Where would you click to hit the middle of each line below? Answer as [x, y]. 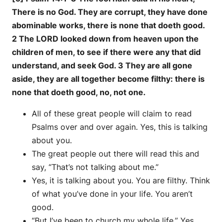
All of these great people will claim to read [112, 114]
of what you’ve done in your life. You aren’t [112, 194]
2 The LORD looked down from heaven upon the [105, 39]
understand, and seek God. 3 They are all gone [102, 66]
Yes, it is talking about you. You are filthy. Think [121, 181]
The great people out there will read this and [115, 154]
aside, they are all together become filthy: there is [108, 79]
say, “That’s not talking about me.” [95, 167]
